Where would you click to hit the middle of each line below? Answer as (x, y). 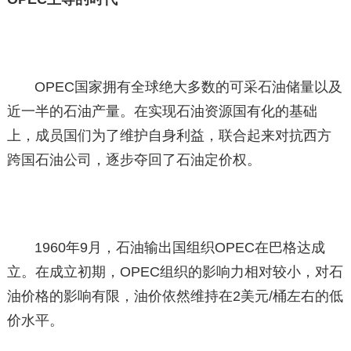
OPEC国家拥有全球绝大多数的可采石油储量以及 (189, 87)
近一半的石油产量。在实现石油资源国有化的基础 (162, 111)
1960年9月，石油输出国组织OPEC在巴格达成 (180, 247)
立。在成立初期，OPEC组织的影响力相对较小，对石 (175, 271)
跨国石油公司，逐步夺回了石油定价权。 (134, 159)
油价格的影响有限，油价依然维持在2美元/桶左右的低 (175, 296)
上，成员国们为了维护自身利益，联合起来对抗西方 (169, 135)
